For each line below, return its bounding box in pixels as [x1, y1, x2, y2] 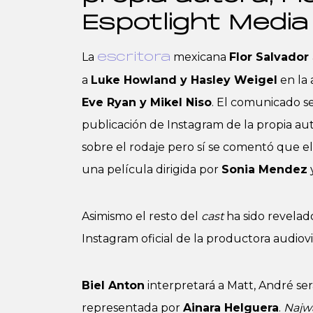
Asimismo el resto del [82, 210, 201, 223]
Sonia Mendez [221, 163, 307, 176]
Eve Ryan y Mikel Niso [82, 96, 212, 109]
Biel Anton [82, 279, 145, 292]
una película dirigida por [82, 163, 221, 176]
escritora [97, 51, 170, 64]
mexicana [170, 50, 229, 64]
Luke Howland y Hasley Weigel [91, 73, 277, 87]
